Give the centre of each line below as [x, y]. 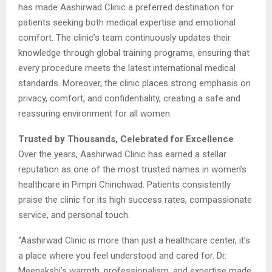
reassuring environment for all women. [95, 113]
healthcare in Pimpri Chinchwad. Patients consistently [124, 184]
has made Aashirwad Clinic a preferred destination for [126, 7]
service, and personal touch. [74, 215]
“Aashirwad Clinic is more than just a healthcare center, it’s [134, 240]
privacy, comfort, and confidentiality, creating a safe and [129, 98]
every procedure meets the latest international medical [127, 68]
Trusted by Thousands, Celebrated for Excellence [126, 139]
